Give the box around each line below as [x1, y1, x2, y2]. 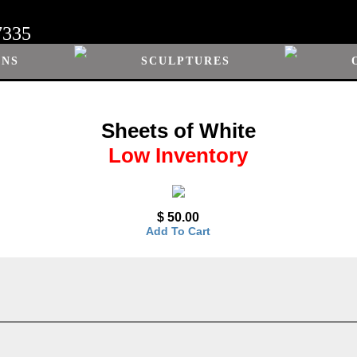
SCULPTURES [140, 55, 230, 67]
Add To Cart [146, 225, 211, 238]
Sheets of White [100, 118, 256, 143]
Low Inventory [108, 143, 249, 167]
